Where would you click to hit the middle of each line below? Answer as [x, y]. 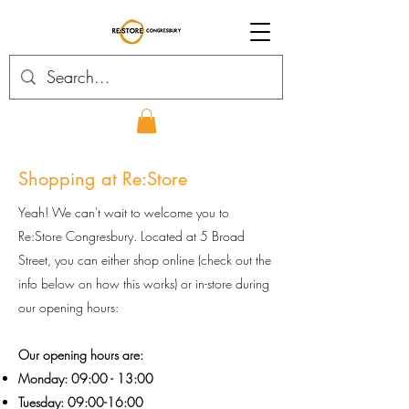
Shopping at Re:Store [103, 179]
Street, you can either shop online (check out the [145, 260]
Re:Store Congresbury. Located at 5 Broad [131, 236]
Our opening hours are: [81, 355]
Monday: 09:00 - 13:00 [86, 379]
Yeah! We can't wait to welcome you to [124, 213]
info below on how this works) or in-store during [144, 284]
